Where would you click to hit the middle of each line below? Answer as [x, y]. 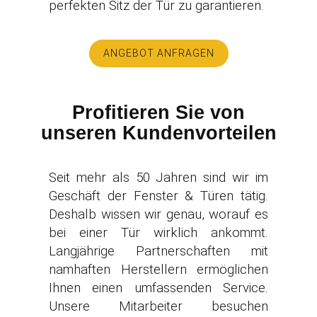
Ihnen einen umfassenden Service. [158, 288]
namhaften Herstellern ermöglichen [158, 270]
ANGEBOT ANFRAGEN [158, 53]
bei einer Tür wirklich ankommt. [158, 233]
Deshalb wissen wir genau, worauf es [158, 214]
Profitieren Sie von [158, 113]
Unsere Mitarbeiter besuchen [158, 306]
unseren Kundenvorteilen [158, 133]
